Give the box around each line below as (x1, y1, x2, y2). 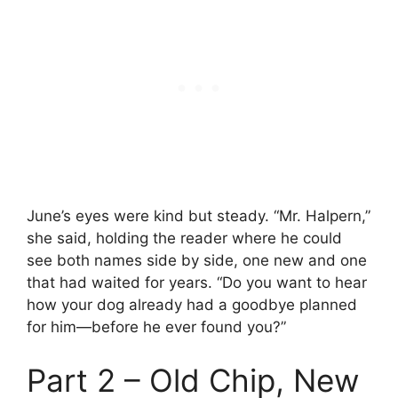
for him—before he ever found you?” (27, 318, 286, 337)
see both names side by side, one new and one (27, 251, 367, 270)
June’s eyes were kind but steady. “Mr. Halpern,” (27, 207, 370, 226)
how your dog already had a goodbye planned (27, 296, 357, 314)
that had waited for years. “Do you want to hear (27, 274, 367, 292)
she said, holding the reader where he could (27, 229, 342, 248)
